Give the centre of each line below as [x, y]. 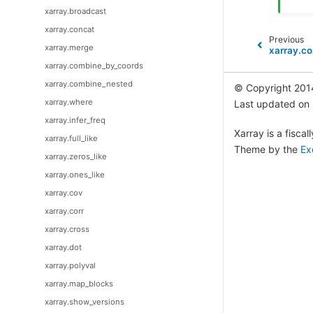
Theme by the [267, 149]
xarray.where [69, 102]
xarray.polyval [70, 265]
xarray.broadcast [75, 11]
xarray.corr [64, 211]
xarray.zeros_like [76, 156]
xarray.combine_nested [89, 83]
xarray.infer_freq [75, 120]
